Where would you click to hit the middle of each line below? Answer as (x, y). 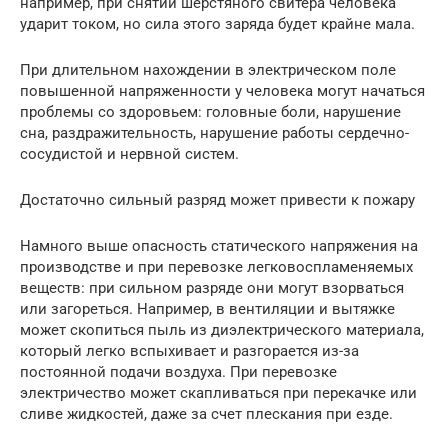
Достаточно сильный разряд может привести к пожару (217, 200)
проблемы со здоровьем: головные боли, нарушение (210, 112)
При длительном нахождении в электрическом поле (208, 70)
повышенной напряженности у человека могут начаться (222, 91)
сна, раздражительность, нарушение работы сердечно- (214, 133)
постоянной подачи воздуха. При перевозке (178, 372)
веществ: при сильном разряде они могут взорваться (212, 288)
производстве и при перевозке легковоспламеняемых (216, 267)
